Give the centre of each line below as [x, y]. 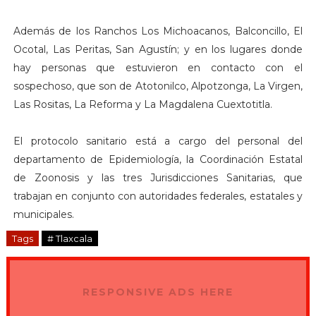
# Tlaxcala [69, 239]
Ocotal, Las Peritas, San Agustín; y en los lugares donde [158, 50]
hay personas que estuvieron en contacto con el [158, 68]
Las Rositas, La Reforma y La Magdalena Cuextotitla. [142, 105]
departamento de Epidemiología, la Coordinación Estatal [158, 160]
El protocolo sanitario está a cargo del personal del [158, 141]
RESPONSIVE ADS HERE [158, 292]
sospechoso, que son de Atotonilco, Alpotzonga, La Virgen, [158, 86]
